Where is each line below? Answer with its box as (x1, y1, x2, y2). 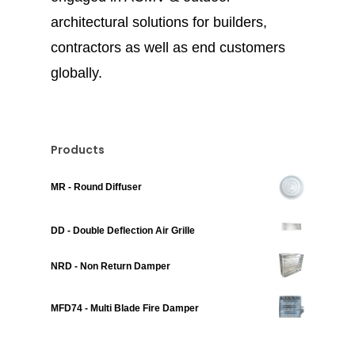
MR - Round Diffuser (51, 181, 142, 193)
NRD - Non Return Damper (51, 261, 170, 273)
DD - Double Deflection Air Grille (51, 224, 195, 236)
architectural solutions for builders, (51, 13, 267, 30)
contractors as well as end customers (51, 39, 285, 55)
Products (51, 141, 105, 158)
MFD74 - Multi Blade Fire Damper (51, 303, 199, 315)
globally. (51, 64, 102, 81)
